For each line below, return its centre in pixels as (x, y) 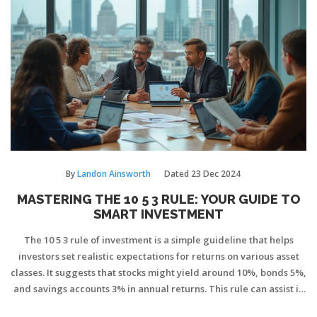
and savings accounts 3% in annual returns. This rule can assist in (158, 289)
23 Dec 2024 (216, 174)
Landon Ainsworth (114, 174)
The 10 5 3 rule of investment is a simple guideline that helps (158, 240)
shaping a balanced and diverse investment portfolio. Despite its (158, 305)
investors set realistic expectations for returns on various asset (158, 257)
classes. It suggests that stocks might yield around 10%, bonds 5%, (158, 273)
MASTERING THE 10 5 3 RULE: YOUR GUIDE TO (158, 200)
